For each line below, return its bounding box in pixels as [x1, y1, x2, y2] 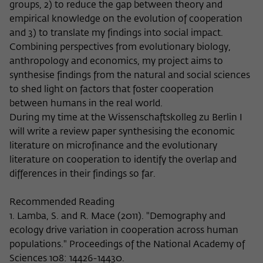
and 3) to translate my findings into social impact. [9, 29, 223, 39]
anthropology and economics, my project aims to [9, 57, 223, 67]
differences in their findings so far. [9, 170, 156, 180]
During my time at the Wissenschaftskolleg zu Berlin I [9, 113, 242, 123]
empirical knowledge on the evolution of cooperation [9, 15, 242, 25]
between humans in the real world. [9, 99, 163, 109]
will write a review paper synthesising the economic [9, 127, 235, 137]
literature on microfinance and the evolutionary [9, 141, 217, 151]
